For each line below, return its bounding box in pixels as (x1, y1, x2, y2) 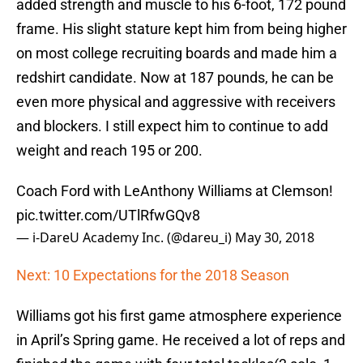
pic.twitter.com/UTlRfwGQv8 (16, 207, 200, 224)
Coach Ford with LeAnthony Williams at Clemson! (16, 182, 333, 200)
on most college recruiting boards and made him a (16, 45, 337, 62)
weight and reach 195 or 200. (16, 142, 203, 160)
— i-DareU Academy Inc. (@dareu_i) (16, 228, 235, 247)
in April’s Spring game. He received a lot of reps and (16, 331, 345, 349)
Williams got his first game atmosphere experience (16, 307, 342, 325)
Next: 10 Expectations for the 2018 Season (16, 267, 289, 284)
